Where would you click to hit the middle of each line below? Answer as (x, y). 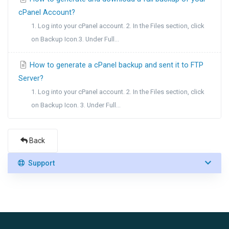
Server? (31, 78)
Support (40, 163)
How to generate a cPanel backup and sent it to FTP (116, 65)
